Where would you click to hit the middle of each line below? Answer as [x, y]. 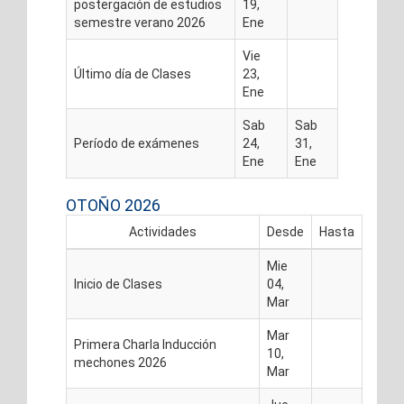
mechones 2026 [120, 363]
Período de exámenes [137, 143]
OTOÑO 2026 [113, 205]
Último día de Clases [133, 74]
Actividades [163, 232]
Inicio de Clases [118, 284]
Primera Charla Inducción [145, 344]
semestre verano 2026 [140, 23]
